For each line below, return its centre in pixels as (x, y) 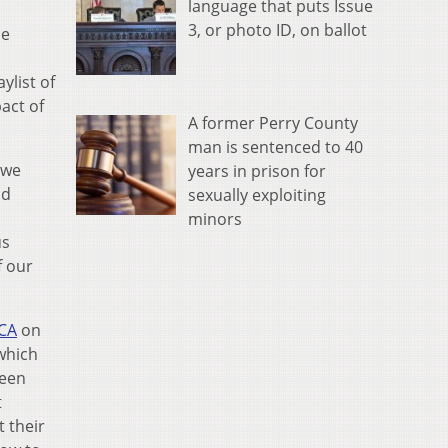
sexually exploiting (257, 194)
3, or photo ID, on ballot (277, 29)
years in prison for (257, 170)
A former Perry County (273, 122)
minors (215, 218)
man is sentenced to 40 (275, 146)
